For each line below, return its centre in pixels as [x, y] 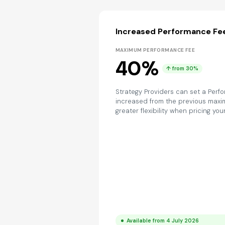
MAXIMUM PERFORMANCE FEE [155, 50]
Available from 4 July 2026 [163, 220]
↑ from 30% [183, 69]
